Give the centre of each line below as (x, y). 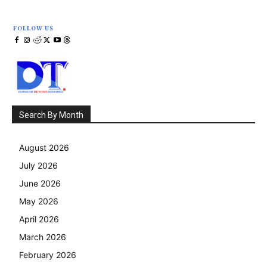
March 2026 (43, 237)
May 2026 (39, 201)
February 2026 (48, 255)
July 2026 (38, 166)
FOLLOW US (33, 29)
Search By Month (51, 115)
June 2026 (40, 184)
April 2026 (39, 219)
